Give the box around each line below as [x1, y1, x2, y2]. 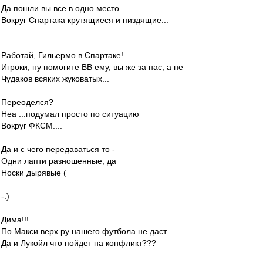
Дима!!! [1, 215, 29, 224]
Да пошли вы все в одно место [1, 4, 119, 13]
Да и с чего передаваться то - [1, 144, 115, 154]
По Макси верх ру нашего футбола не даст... [1, 227, 173, 236]
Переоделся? [1, 97, 53, 107]
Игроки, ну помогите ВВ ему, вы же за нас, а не [1, 62, 183, 72]
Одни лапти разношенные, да [1, 156, 116, 166]
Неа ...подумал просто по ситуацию [1, 109, 139, 119]
